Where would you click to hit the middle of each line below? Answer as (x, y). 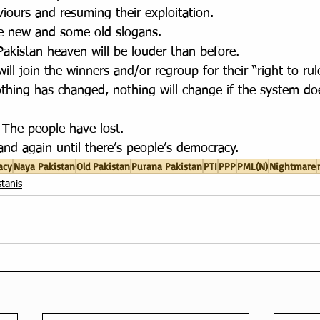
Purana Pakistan (167, 166)
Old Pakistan (103, 166)
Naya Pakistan (44, 166)
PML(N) (252, 166)
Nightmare (292, 166)
